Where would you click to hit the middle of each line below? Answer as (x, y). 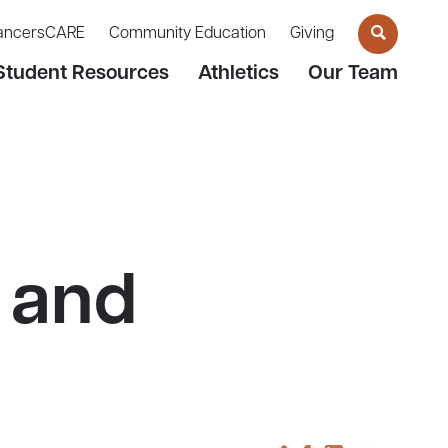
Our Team (353, 73)
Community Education (187, 34)
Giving (312, 34)
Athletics (238, 73)
